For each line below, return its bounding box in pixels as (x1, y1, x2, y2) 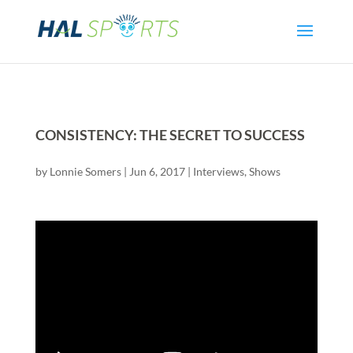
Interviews (192, 165, 244, 178)
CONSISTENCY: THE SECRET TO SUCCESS (35, 126, 305, 143)
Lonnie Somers (49, 165, 121, 178)
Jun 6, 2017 (128, 165, 185, 178)
